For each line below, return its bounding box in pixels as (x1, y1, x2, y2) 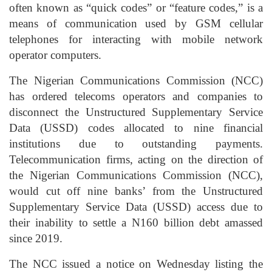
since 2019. (9, 232, 63, 245)
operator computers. (9, 49, 101, 62)
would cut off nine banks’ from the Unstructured (9, 185, 263, 198)
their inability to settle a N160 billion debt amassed (9, 216, 263, 229)
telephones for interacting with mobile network (9, 33, 263, 46)
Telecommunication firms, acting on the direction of (9, 153, 263, 166)
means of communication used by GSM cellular (9, 17, 263, 30)
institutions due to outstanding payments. (9, 137, 263, 151)
